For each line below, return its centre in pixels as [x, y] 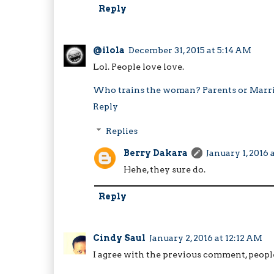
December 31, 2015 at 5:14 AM [190, 50]
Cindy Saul [119, 238]
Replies [122, 131]
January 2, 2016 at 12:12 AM [206, 238]
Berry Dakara [156, 153]
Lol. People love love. [139, 67]
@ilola [109, 50]
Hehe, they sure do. [165, 169]
